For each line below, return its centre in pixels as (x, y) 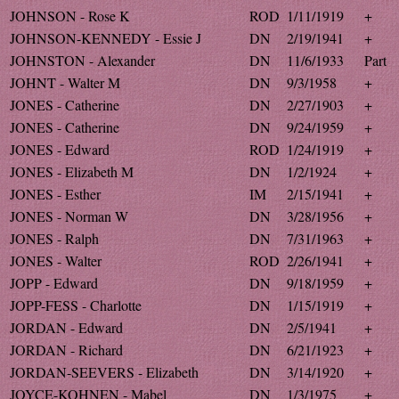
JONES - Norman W (69, 216)
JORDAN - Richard (66, 350)
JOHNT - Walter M (65, 82)
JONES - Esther (55, 194)
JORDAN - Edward (66, 327)
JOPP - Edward (54, 283)
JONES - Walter (56, 261)
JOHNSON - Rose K (70, 16)
